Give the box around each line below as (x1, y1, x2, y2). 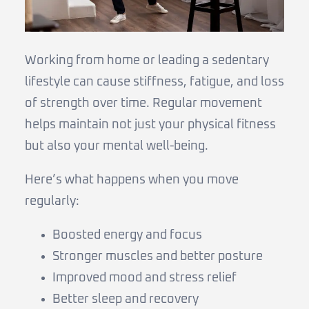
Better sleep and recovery (52, 292, 199, 306)
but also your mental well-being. (25, 139, 208, 152)
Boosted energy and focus (52, 228, 202, 241)
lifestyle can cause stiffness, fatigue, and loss (25, 75, 284, 88)
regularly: (25, 195, 79, 208)
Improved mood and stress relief (52, 271, 237, 284)
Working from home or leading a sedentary (25, 54, 269, 67)
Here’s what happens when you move (25, 173, 239, 186)
